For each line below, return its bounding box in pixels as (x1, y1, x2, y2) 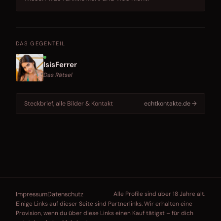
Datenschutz (47, 189, 83, 198)
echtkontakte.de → (144, 99, 197, 108)
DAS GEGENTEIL (16, 40, 66, 47)
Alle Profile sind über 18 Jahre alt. (113, 190, 205, 198)
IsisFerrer (43, 59, 77, 70)
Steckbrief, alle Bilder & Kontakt (24, 99, 113, 108)
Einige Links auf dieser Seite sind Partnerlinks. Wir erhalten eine (16, 199, 192, 208)
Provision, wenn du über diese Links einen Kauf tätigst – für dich (16, 209, 193, 217)
